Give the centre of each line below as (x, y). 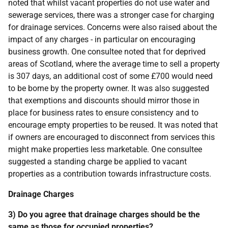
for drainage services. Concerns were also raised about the (112, 27)
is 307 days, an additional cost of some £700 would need (110, 76)
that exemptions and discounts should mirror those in (104, 101)
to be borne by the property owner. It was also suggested (109, 88)
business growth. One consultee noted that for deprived (107, 52)
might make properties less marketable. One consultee (105, 149)
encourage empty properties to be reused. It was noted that (113, 125)
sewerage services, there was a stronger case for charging (111, 15)
